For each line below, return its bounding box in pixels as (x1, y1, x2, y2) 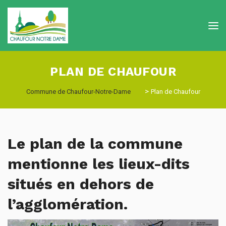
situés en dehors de (8, 175, 154, 193)
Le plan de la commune (8, 135, 183, 152)
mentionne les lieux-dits (8, 155, 190, 173)
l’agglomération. (8, 195, 128, 213)
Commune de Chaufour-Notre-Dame (26, 88, 131, 95)
